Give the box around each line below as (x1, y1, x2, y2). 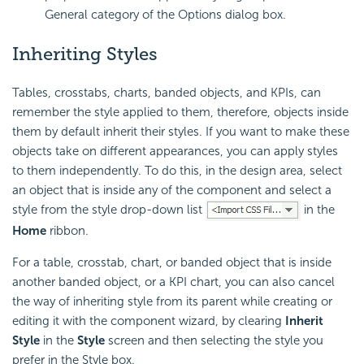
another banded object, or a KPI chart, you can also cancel (12, 275, 335, 290)
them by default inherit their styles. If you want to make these (12, 124, 349, 140)
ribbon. (46, 223, 89, 239)
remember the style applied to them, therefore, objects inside (12, 105, 349, 120)
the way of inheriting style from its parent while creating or (12, 294, 332, 310)
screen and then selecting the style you (105, 333, 323, 349)
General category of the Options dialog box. (45, 6, 286, 22)
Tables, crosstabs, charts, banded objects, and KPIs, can (12, 85, 321, 101)
